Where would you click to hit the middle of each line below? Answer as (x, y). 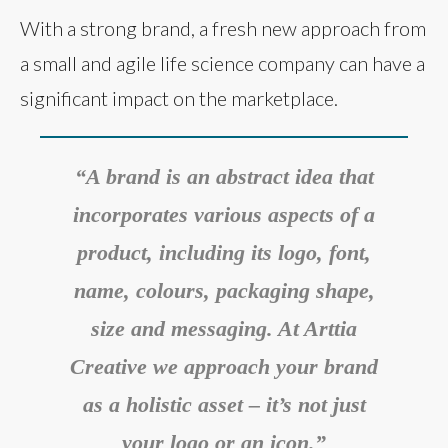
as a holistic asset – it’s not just (224, 405)
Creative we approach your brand (224, 367)
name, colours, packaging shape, (224, 291)
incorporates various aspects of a (224, 215)
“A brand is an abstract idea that (224, 177)
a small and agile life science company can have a (222, 63)
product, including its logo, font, (224, 253)
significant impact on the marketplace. (179, 98)
